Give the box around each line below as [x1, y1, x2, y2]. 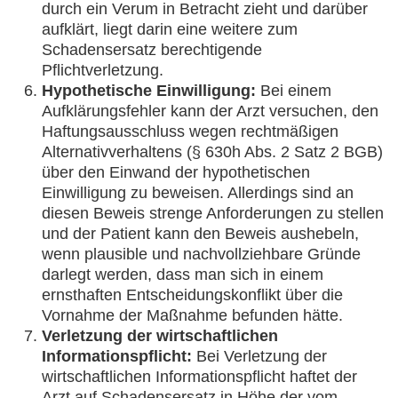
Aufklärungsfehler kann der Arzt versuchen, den [42, 102, 378, 120]
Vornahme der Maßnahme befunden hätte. [42, 306, 343, 324]
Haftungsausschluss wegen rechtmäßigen [42, 123, 338, 140]
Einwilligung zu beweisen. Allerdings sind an [42, 184, 354, 202]
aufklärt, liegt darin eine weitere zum [42, 20, 298, 38]
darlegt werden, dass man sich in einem [42, 266, 323, 283]
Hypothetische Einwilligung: [42, 82, 256, 99]
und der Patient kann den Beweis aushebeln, [42, 225, 359, 243]
